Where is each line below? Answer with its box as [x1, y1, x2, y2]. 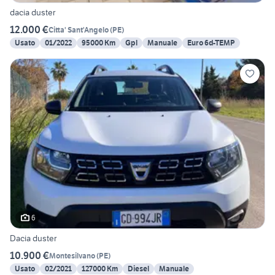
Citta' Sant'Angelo [48, 25, 109, 34]
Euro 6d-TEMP [187, 38, 235, 48]
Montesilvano [49, 250, 95, 260]
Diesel [128, 264, 149, 274]
